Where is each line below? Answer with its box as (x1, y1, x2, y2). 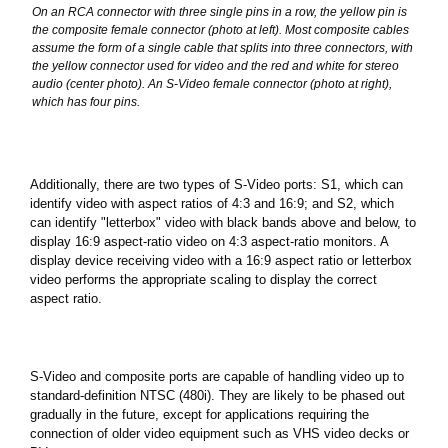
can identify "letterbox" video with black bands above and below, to (30, 214, 416, 230)
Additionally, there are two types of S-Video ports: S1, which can (30, 176, 403, 192)
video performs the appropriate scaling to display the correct (30, 271, 377, 287)
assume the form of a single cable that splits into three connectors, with (32, 40, 413, 55)
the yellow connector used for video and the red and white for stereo (32, 58, 399, 73)
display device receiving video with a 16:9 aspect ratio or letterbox (30, 252, 412, 268)
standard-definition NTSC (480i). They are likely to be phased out (30, 387, 405, 403)
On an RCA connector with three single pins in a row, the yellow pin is (32, 4, 407, 19)
